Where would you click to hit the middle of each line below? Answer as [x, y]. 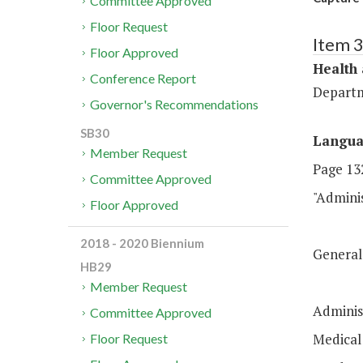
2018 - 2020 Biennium [142, 243]
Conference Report [143, 79]
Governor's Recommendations [175, 105]
